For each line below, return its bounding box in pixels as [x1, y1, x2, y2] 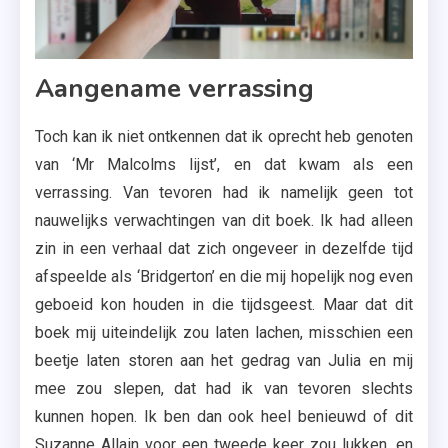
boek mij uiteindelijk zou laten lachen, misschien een [35, 323, 413, 343]
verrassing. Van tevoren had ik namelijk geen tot [35, 183, 413, 203]
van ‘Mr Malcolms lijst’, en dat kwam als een [35, 155, 413, 175]
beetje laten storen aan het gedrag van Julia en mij [35, 351, 413, 371]
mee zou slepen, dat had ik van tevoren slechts [35, 379, 413, 399]
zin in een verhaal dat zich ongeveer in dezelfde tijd [35, 239, 413, 259]
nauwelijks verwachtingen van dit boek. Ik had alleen [35, 211, 413, 231]
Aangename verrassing [35, 71, 314, 107]
